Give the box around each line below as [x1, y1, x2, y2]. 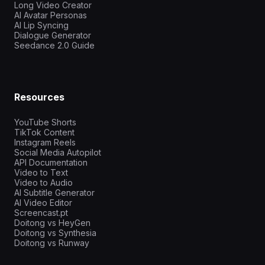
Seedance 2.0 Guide [14, 40, 95, 50]
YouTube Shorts [14, 117, 76, 127]
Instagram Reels [14, 137, 76, 147]
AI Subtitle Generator [14, 188, 95, 198]
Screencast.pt [14, 208, 68, 218]
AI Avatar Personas [14, 9, 87, 20]
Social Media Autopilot [14, 147, 101, 157]
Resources [14, 91, 64, 103]
